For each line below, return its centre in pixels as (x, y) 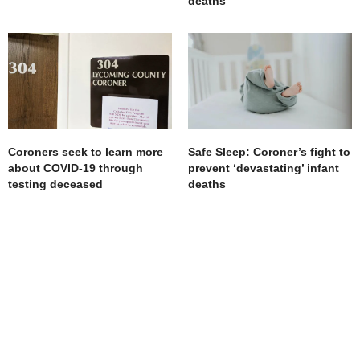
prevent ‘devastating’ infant (264, 168)
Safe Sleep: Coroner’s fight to (269, 152)
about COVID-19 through (76, 168)
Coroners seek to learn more (86, 152)
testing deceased (55, 184)
